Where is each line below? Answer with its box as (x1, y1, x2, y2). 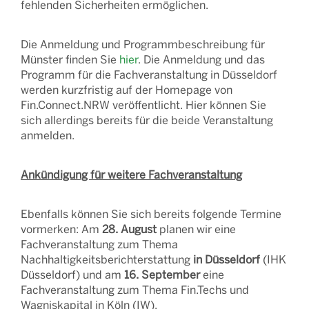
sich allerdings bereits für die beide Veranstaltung (21, 112, 273, 127)
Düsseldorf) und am (21, 267, 124, 281)
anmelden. (21, 128, 77, 142)
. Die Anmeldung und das (138, 52, 265, 66)
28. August (102, 221, 157, 236)
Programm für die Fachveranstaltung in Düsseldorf (21, 67, 277, 81)
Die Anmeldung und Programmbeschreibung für (21, 37, 265, 51)
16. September (124, 267, 200, 281)
